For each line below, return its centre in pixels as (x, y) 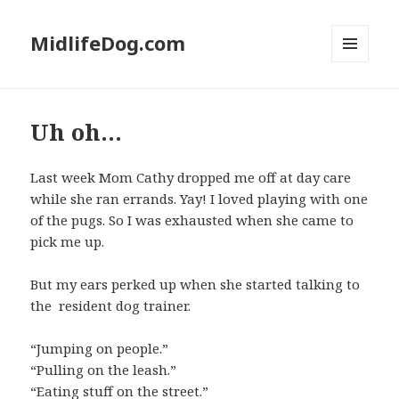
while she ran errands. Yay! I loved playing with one (199, 199)
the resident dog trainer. (111, 306)
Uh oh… (77, 132)
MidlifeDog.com (108, 43)
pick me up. (68, 242)
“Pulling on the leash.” (104, 370)
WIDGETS (358, 100)
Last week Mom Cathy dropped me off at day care (191, 178)
